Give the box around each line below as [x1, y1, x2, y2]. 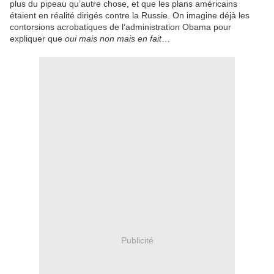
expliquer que [10, 34, 65, 44]
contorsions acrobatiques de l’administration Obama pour [10, 22, 231, 32]
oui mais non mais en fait [65, 34, 161, 44]
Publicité [120, 235, 154, 245]
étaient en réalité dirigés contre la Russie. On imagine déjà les [10, 10, 250, 21]
